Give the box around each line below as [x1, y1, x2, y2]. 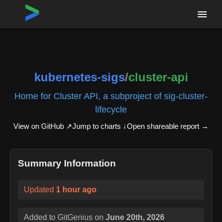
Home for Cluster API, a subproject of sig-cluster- [14, 90, 208, 101]
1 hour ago [56, 185, 97, 194]
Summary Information [18, 158, 116, 168]
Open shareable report [127, 121, 199, 130]
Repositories [33, 7, 72, 14]
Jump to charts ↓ [72, 121, 127, 130]
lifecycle [95, 104, 127, 114]
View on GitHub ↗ [13, 121, 72, 130]
